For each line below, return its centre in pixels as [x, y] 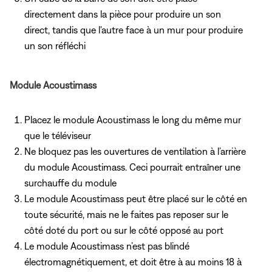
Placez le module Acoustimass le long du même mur [133, 119]
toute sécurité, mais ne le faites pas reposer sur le [126, 214]
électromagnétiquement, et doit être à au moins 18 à [133, 261]
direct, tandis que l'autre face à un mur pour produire [134, 29]
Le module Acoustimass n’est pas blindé [107, 246]
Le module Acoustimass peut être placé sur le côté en [136, 198]
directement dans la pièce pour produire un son [123, 14]
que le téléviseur [58, 135]
